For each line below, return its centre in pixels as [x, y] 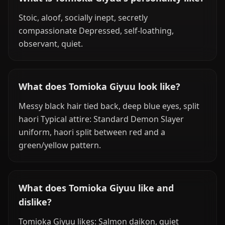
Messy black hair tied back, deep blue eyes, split [109, 106]
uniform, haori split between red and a [92, 132]
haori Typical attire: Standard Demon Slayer [101, 119]
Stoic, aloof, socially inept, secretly [83, 18]
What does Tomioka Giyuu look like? [99, 86]
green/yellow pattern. [60, 145]
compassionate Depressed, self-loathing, [96, 31]
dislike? [35, 202]
